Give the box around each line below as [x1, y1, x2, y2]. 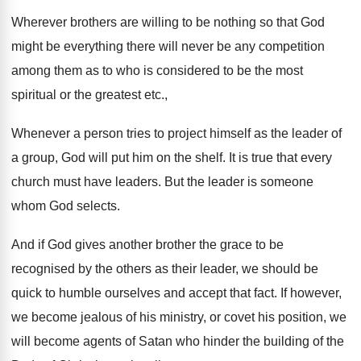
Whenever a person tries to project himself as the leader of [11, 127, 342, 140]
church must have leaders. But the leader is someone [11, 175, 313, 189]
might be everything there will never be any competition [11, 39, 325, 53]
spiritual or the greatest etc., [11, 88, 168, 102]
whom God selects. [11, 199, 120, 213]
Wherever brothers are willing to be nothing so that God [11, 15, 325, 29]
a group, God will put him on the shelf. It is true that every [11, 151, 332, 164]
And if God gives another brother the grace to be [11, 238, 284, 251]
